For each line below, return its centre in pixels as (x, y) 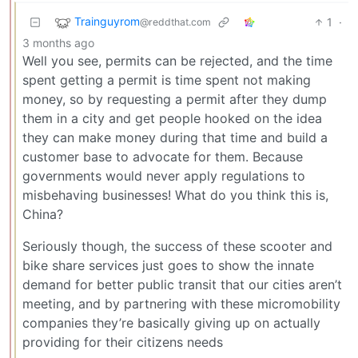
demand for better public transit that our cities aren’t (182, 285)
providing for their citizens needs (123, 342)
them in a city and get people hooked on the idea (172, 119)
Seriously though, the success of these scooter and (177, 247)
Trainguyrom (107, 22)
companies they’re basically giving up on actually (171, 323)
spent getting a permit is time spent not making (167, 80)
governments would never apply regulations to (164, 176)
